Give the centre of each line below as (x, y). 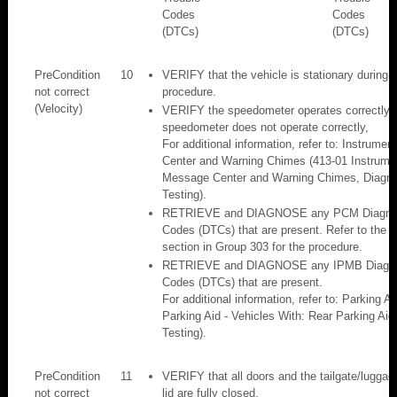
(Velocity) (58, 108)
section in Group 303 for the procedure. (262, 246)
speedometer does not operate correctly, (265, 127)
